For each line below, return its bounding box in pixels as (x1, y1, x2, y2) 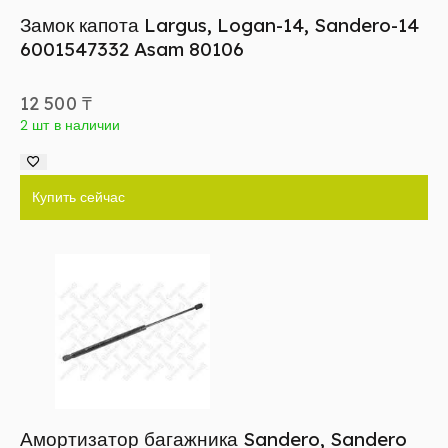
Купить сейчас (32, 187, 125, 206)
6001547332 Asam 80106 (20, 36, 244, 61)
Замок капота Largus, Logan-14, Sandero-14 (20, 12, 419, 37)
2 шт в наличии (20, 115, 121, 134)
